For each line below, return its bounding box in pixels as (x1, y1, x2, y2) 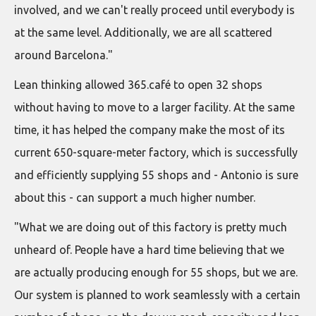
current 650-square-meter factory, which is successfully (14, 145, 298, 159)
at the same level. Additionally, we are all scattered (14, 25, 272, 39)
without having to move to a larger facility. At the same (14, 100, 295, 114)
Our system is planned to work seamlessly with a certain (14, 288, 300, 301)
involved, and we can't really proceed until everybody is (14, 3, 295, 16)
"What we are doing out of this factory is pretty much (14, 220, 287, 233)
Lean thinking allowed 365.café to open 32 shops (14, 78, 262, 91)
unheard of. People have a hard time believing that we (14, 243, 284, 256)
